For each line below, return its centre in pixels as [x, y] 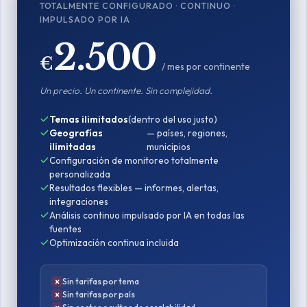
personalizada [80, 174]
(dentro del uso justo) [173, 119]
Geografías [76, 133]
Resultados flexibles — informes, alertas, [134, 188]
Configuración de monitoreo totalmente [134, 160]
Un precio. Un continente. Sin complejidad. [126, 90]
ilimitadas [73, 147]
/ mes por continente [206, 66]
